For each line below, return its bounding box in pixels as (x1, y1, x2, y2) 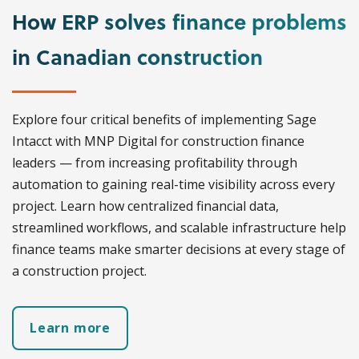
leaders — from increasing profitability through (12, 154, 297, 172)
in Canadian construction (12, 41, 263, 73)
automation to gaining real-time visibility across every (12, 175, 335, 194)
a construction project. (12, 262, 147, 280)
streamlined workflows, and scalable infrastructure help (12, 219, 346, 237)
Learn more (30, 319, 111, 337)
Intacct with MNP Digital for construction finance (12, 132, 305, 151)
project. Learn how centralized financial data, (12, 197, 279, 216)
